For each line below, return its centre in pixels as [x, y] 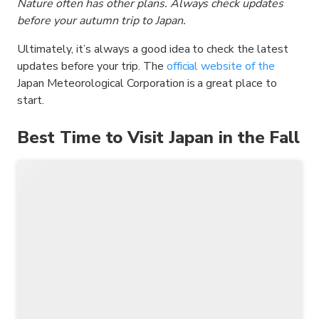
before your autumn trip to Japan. [101, 21]
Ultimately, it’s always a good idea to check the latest [153, 49]
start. [31, 101]
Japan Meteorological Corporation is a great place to [147, 84]
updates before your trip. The [92, 67]
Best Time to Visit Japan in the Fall [159, 138]
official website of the [221, 67]
